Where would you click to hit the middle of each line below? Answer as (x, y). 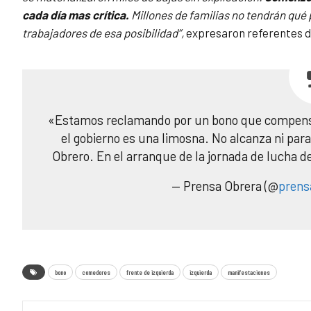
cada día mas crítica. (77, 15)
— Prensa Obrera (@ (225, 186)
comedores (96, 272)
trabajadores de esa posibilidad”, (103, 33)
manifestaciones (249, 272)
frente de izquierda (150, 272)
